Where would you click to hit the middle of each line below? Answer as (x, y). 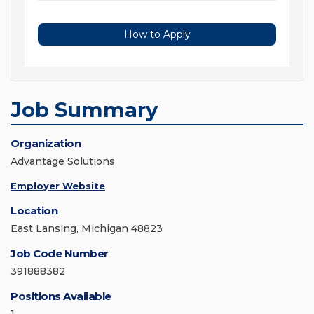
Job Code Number (60, 254)
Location (34, 211)
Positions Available (61, 296)
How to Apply (157, 35)
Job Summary (84, 110)
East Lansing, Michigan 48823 (87, 229)
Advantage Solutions (63, 162)
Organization (46, 144)
